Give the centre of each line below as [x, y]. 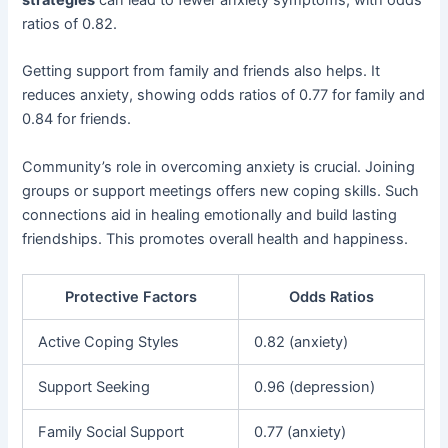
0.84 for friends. [77, 119]
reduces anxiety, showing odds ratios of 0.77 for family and [224, 95]
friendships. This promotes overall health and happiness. [215, 238]
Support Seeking [94, 386]
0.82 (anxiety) [301, 341]
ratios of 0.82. [70, 23]
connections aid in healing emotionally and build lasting [210, 214]
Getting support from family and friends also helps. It [201, 71]
